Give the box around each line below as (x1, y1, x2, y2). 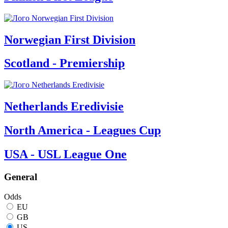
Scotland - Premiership (4, 56, 125, 70)
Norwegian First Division (4, 33, 135, 46)
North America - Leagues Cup (4, 124, 161, 137)
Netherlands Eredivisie (4, 100, 124, 113)
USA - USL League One (4, 148, 127, 161)
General (4, 172, 37, 182)
